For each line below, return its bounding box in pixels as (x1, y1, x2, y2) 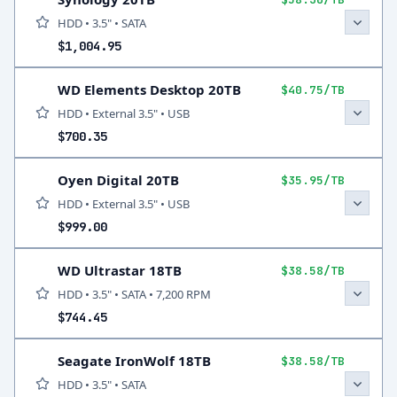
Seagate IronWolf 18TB (58, 352, 211, 370)
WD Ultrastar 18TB (58, 261, 182, 279)
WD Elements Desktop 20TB (58, 81, 241, 98)
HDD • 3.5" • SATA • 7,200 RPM (58, 286, 211, 302)
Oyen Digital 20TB (58, 171, 179, 189)
